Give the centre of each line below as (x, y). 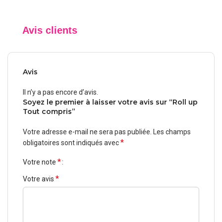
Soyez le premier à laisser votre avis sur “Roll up (111, 102)
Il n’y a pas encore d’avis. (61, 92)
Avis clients (50, 30)
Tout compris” (49, 111)
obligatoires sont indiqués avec (72, 142)
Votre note (40, 162)
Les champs (172, 132)
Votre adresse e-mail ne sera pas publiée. (87, 132)
